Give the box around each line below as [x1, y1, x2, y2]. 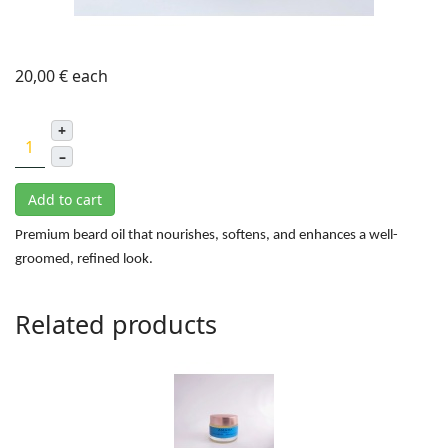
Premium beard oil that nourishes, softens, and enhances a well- [15, 228, 398, 243]
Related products [15, 307, 217, 341]
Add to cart [28, 190, 102, 209]
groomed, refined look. [15, 252, 153, 267]
